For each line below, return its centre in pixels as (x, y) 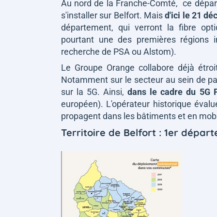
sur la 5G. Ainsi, (94, 92)
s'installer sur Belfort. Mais (113, 15)
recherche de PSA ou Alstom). (119, 52)
